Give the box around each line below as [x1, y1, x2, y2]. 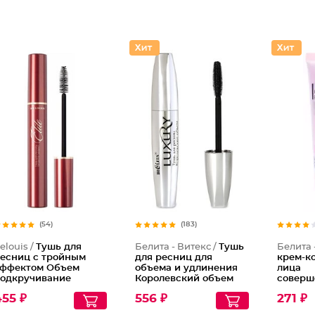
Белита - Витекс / [135, 243, 219, 252]
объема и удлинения [135, 264, 238, 273]
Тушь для [35, 243, 82, 252]
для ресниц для [135, 253, 213, 262]
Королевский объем [135, 274, 234, 283]
